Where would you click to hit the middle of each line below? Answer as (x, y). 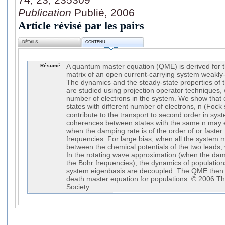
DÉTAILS (30, 42)
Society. (79, 187)
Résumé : (52, 65)
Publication (46, 12)
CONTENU (96, 42)
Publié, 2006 (104, 12)
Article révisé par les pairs (81, 25)
